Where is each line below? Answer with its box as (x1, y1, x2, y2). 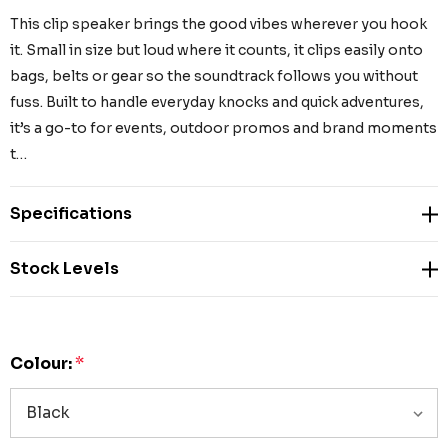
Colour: (10, 353, 72, 375)
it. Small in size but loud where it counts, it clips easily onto (10, 41, 423, 60)
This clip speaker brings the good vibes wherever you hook (10, 15, 427, 34)
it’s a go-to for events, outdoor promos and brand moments (10, 119, 437, 138)
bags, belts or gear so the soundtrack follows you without (10, 67, 418, 86)
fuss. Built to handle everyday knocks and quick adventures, (10, 93, 424, 112)
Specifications (10, 203, 132, 225)
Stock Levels (10, 258, 119, 280)
